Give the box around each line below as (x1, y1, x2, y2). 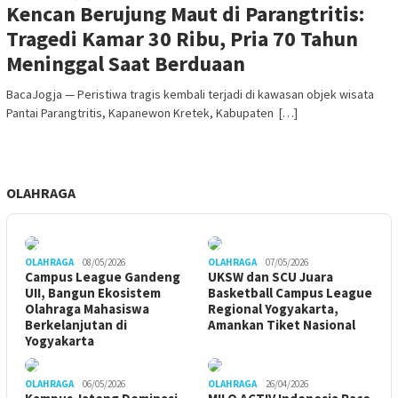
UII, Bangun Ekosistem (25, 283, 161, 301)
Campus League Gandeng (25, 267, 180, 285)
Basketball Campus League (208, 283, 372, 301)
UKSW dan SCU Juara (208, 267, 333, 285)
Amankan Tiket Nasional (208, 315, 355, 333)
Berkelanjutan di (25, 315, 127, 333)
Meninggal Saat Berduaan (6, 49, 245, 77)
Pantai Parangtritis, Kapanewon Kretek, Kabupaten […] (6, 104, 298, 121)
